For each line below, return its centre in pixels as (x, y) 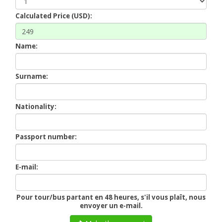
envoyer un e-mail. (111, 206)
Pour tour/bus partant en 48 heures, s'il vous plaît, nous (111, 197)
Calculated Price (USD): (54, 16)
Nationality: (36, 107)
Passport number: (46, 137)
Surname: (32, 77)
